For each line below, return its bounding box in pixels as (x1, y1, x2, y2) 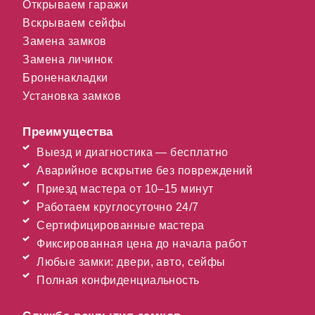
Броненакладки (22, 71, 108, 84)
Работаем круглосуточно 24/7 (37, 200, 199, 213)
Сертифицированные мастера (37, 219, 205, 231)
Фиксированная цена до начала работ (37, 237, 247, 250)
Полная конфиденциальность (37, 274, 200, 286)
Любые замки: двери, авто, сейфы (37, 255, 226, 268)
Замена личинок (22, 53, 113, 65)
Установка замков (22, 89, 121, 102)
